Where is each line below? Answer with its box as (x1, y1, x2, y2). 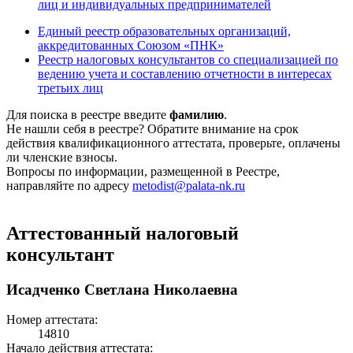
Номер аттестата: (6, 313, 98, 327)
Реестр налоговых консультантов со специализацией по (38, 52, 338, 66)
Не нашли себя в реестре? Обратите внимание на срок (6, 121, 299, 136)
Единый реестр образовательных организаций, (38, 24, 291, 38)
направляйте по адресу (6, 178, 132, 192)
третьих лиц (38, 80, 103, 95)
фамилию (169, 107, 224, 121)
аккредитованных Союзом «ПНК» (38, 38, 224, 52)
